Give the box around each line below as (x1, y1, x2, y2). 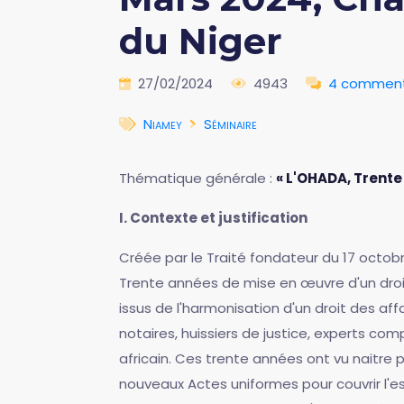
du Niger (119, 19, 282, 63)
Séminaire (204, 115, 257, 133)
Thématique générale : (119, 169, 276, 188)
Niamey (143, 115, 182, 133)
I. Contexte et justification (119, 208, 308, 227)
